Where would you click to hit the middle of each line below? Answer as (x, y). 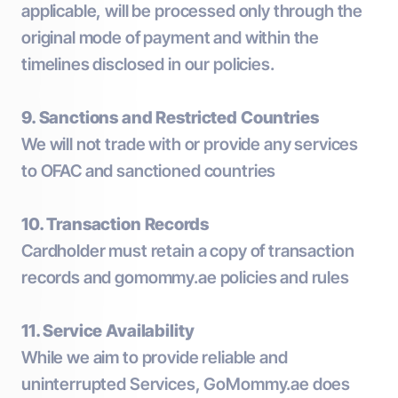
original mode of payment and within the (171, 38)
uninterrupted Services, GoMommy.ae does (186, 384)
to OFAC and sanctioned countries (149, 171)
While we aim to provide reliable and (155, 358)
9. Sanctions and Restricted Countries (170, 118)
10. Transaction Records (115, 224)
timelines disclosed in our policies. (148, 64)
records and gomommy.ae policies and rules (185, 278)
